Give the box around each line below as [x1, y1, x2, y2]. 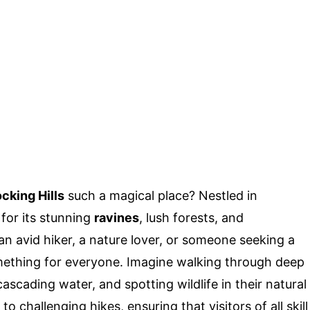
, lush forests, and [139, 210, 244, 225]
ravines [94, 210, 139, 225]
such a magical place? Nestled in [64, 188, 257, 203]
